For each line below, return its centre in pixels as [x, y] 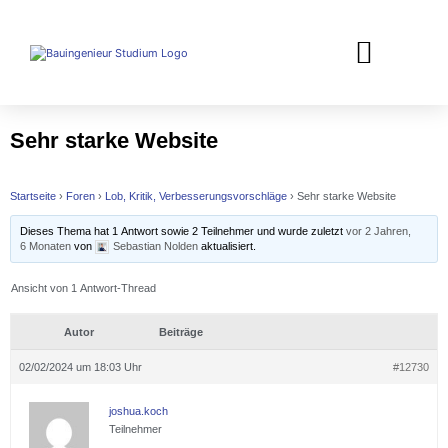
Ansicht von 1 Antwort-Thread [83, 287]
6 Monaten [45, 245]
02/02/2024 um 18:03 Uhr [80, 366]
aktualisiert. [226, 245]
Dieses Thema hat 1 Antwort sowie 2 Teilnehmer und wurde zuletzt [182, 230]
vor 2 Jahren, [378, 230]
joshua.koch [138, 410]
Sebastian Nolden [155, 245]
